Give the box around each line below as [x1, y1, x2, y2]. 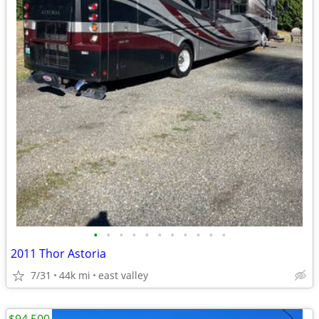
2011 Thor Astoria [11, 246, 106, 261]
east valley [98, 268, 148, 282]
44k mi [59, 268, 90, 282]
